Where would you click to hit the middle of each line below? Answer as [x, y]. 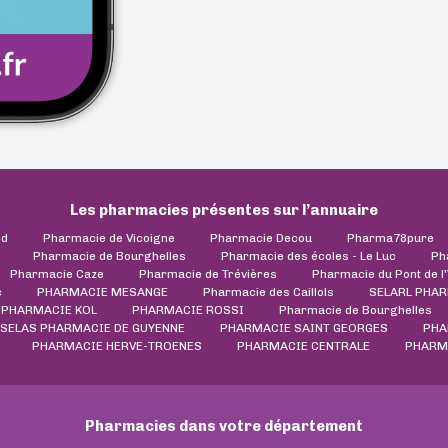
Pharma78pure [390, 237]
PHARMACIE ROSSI [187, 309]
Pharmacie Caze [56, 273]
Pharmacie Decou [261, 237]
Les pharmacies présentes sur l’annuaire [224, 209]
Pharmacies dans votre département [224, 425]
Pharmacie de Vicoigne [109, 237]
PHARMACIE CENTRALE [303, 345]
